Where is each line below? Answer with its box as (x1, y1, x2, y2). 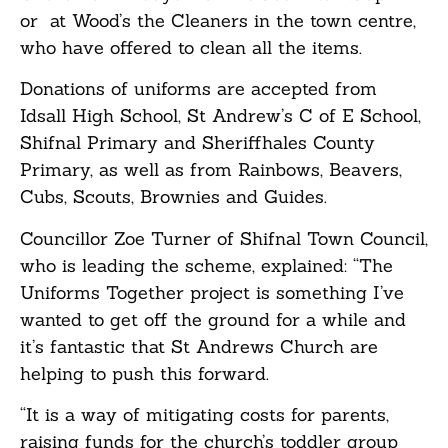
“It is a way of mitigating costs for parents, (20, 402, 389, 426)
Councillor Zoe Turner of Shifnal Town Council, (20, 226, 428, 250)
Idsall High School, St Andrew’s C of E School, (20, 104, 421, 128)
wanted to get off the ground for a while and (20, 307, 406, 331)
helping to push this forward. (20, 361, 269, 385)
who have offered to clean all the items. (20, 35, 362, 59)
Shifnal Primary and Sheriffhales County (20, 131, 375, 155)
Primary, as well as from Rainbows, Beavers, (20, 158, 402, 182)
